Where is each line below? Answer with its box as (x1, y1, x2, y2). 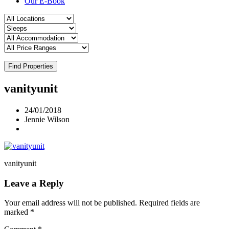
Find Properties (8, 62, 53, 71)
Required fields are (139, 198, 200, 208)
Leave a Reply (4, 177, 64, 189)
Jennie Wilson (25, 114, 70, 124)
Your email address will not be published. (4, 198, 137, 208)
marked (4, 208, 30, 217)
